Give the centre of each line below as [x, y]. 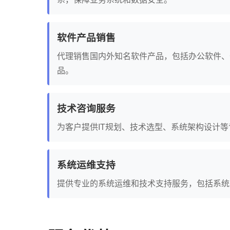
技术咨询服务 [86, 108]
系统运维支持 [86, 165]
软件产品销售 [86, 37]
